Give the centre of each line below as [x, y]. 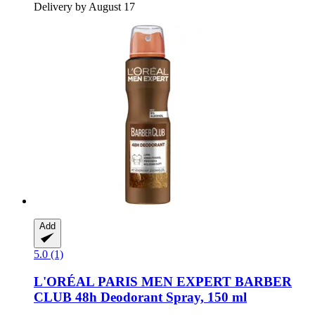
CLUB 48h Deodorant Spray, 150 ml [140, 297]
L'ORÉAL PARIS [86, 281]
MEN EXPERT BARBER [215, 281]
